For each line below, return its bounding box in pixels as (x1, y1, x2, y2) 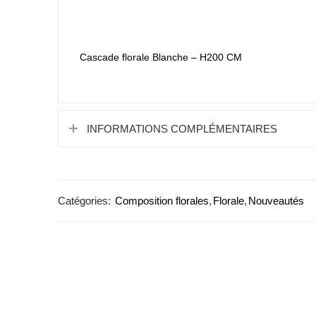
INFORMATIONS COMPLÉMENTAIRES (87, 123, 277, 135)
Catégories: (58, 195, 111, 207)
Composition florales (115, 195, 209, 207)
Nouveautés (248, 195, 304, 207)
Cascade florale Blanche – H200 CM (80, 51, 242, 63)
